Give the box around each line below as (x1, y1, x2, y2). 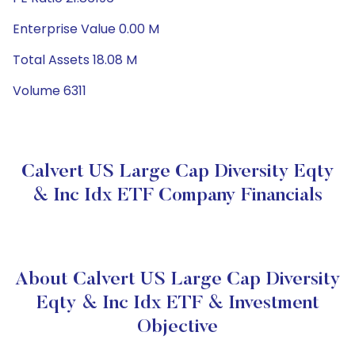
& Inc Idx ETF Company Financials (32, 186, 323, 205)
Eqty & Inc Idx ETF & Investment (36, 294, 319, 313)
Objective (137, 318, 218, 337)
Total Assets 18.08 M (13, 51, 137, 69)
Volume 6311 (13, 82, 86, 100)
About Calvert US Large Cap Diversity (14, 270, 341, 289)
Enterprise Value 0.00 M (13, 20, 159, 38)
